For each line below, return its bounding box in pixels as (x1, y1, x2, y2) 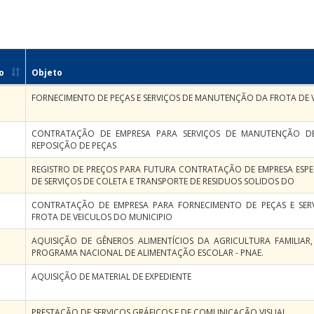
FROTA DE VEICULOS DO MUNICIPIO (32, 211, 172, 223)
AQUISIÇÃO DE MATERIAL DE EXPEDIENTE (32, 271, 191, 282)
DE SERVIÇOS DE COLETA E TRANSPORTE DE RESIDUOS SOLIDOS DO (32, 175, 294, 187)
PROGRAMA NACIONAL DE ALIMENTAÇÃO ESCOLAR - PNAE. (32, 247, 264, 259)
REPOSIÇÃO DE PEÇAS (32, 139, 116, 151)
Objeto (32, 67, 62, 78)
